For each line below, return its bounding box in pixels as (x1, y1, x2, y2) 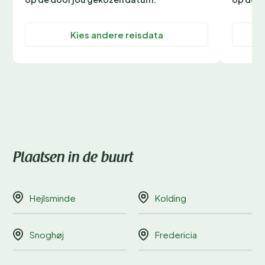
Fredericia (155, 229, 197, 241)
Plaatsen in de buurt (13, 151, 133, 166)
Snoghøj (30, 229, 64, 241)
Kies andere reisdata (70, 28, 163, 40)
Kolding (155, 192, 186, 203)
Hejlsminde (30, 192, 76, 203)
